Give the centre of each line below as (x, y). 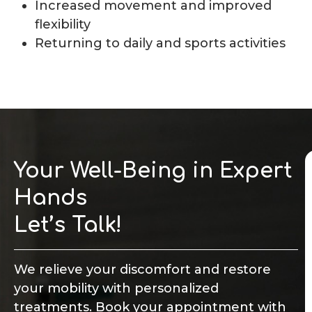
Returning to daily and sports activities (160, 44)
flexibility (63, 25)
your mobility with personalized (116, 289)
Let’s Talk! (68, 226)
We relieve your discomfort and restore (142, 270)
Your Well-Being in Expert (153, 171)
